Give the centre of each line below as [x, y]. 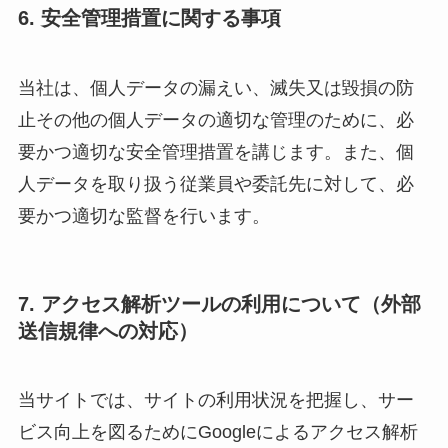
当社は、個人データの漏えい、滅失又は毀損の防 [215, 87]
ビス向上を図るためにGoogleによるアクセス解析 [217, 432]
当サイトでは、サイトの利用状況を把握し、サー [215, 400]
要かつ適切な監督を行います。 [143, 215]
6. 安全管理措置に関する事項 [149, 18]
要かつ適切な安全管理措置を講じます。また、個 [215, 151]
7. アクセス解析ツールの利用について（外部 [219, 304]
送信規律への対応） [107, 331]
